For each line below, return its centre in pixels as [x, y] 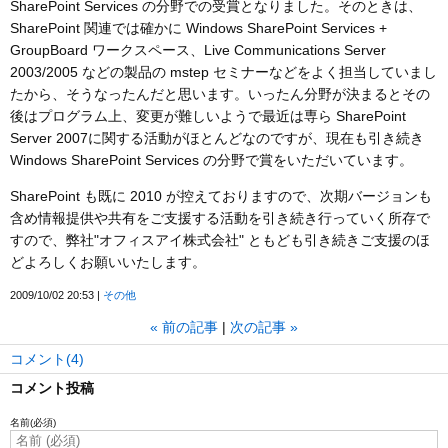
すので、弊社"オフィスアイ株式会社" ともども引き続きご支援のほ [220, 240]
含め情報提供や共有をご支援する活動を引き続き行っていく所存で [220, 218]
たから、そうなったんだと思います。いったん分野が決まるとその [220, 94]
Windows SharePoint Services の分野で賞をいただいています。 [211, 160]
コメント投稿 [52, 388]
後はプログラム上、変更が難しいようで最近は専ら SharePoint [208, 116]
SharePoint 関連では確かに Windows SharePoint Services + [198, 28]
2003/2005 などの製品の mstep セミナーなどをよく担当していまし [223, 72]
